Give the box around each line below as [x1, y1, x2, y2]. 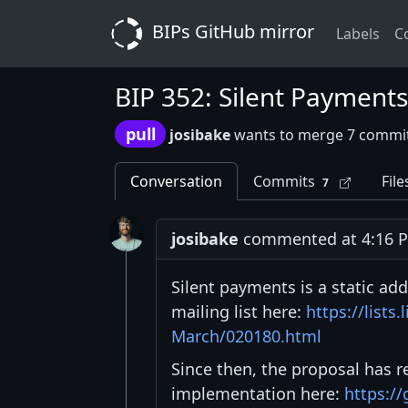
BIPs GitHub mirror [148, 19, 314, 45]
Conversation [130, 171, 222, 192]
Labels [336, 24, 380, 44]
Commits [253, 171, 315, 192]
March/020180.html [171, 325, 321, 348]
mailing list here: [171, 301, 306, 323]
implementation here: [171, 382, 344, 405]
